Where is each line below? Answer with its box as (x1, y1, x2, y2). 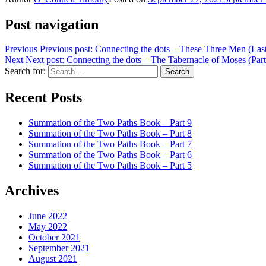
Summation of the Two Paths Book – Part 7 (28, 139, 192, 150)
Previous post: (40, 44, 93, 55)
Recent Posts (5, 90, 82, 106)
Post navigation (5, 16, 99, 32)
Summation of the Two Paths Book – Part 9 (28, 118, 192, 128)
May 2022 (28, 221, 67, 232)
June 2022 (28, 211, 67, 221)
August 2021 (28, 254, 77, 264)
